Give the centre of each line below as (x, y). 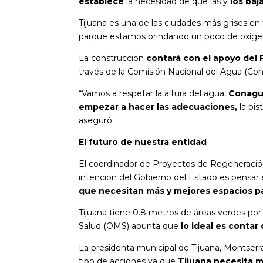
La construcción (113, 58)
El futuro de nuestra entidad (143, 142)
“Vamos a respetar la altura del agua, (154, 93)
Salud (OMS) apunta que (129, 226)
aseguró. (97, 120)
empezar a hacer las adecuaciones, (159, 107)
